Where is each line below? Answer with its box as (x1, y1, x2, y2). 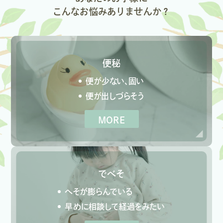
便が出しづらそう (86, 92, 144, 101)
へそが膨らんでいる (65, 188, 132, 196)
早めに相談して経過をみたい (65, 203, 165, 211)
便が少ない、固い (86, 77, 144, 86)
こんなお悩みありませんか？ (52, 7, 171, 16)
